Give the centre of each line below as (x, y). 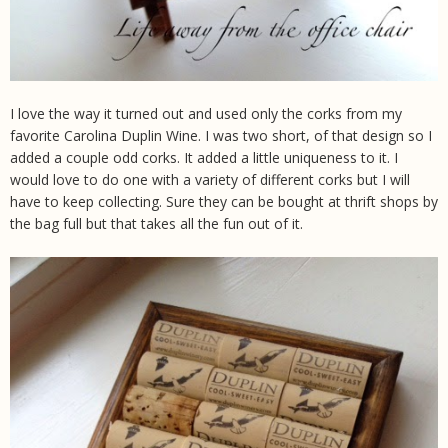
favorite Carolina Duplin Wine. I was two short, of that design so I (221, 136)
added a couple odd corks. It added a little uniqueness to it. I (204, 158)
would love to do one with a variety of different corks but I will (210, 180)
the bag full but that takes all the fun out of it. (156, 224)
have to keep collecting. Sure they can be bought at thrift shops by (224, 202)
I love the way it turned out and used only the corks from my (206, 114)
